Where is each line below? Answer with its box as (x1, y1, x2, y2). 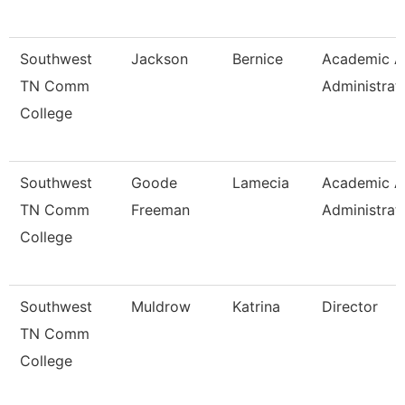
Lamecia (232, 174, 289, 192)
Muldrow (131, 297, 191, 316)
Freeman (131, 201, 190, 219)
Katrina (232, 297, 280, 316)
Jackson (131, 50, 188, 68)
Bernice (232, 50, 283, 68)
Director (322, 297, 378, 316)
